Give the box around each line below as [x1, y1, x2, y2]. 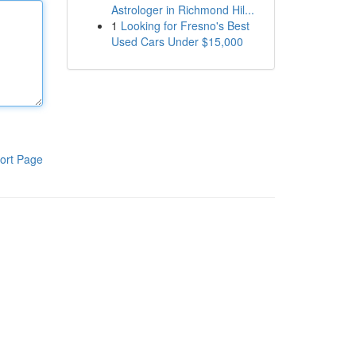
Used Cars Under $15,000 [110, 33, 243, 49]
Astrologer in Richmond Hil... [110, 2, 254, 17]
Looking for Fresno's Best [120, 17, 250, 33]
